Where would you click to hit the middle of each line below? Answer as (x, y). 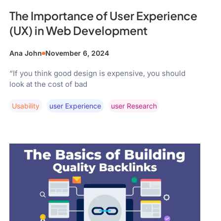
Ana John (26, 53)
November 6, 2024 (77, 53)
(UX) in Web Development (79, 31)
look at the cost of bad (49, 84)
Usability (26, 106)
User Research (134, 106)
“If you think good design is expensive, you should (98, 74)
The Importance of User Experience (104, 16)
